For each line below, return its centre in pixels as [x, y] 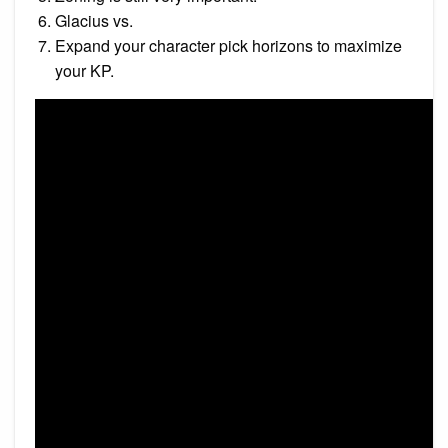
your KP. [84, 70]
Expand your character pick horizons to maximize [228, 45]
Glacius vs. [94, 20]
